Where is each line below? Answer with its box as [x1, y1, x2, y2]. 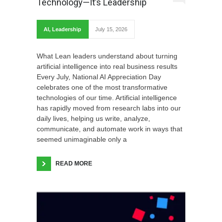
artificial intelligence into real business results [37, 62, 177, 70]
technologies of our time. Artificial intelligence [37, 93, 177, 102]
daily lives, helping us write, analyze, [37, 114, 150, 122]
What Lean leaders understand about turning [37, 52, 177, 60]
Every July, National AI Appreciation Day [37, 72, 161, 81]
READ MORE [55, 160, 92, 167]
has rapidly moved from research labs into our [37, 104, 181, 112]
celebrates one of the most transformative [37, 83, 167, 91]
